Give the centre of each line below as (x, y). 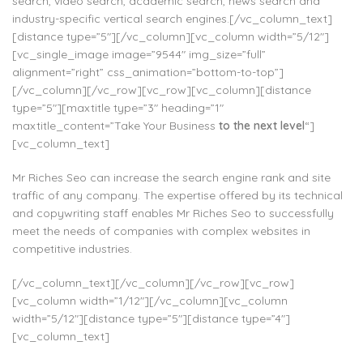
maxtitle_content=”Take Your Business (115, 126)
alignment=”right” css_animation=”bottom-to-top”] (148, 72)
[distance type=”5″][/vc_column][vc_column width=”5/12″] (171, 36)
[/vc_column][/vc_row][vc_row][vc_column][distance (162, 90)
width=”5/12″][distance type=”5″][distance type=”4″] (151, 318)
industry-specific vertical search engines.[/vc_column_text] (172, 19)
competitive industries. (72, 249)
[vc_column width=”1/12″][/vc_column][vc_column (150, 301)
